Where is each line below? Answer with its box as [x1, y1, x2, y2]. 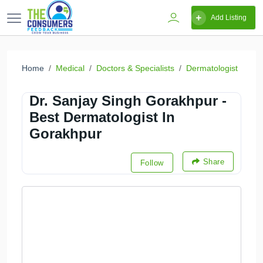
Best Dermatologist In [29, 109, 175, 125]
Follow [140, 158, 164, 167]
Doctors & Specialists [96, 63, 174, 73]
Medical [56, 63, 85, 73]
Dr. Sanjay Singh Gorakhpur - [29, 93, 227, 109]
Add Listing [211, 14, 247, 22]
